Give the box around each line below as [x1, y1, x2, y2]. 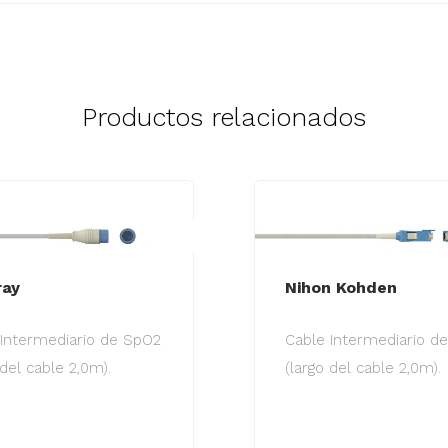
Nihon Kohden [285, 278, 397, 298]
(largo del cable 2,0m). [285, 359, 441, 378]
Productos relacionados [82, 102, 366, 132]
